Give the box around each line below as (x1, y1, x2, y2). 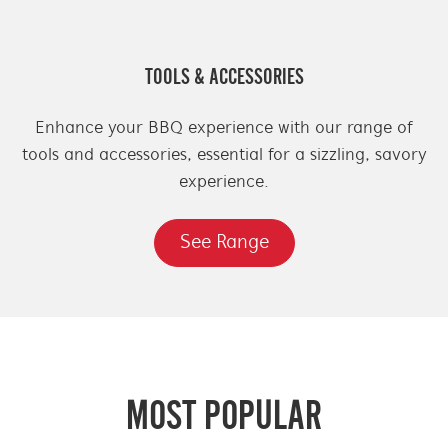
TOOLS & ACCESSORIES (144, 63, 304, 90)
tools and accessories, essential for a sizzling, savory (21, 146, 427, 166)
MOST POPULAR (126, 390, 322, 437)
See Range (179, 232, 269, 253)
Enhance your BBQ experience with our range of (35, 119, 413, 139)
